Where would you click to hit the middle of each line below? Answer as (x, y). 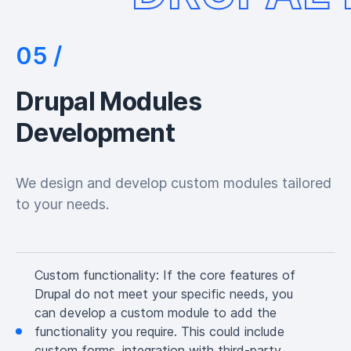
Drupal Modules (109, 102)
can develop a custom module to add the (156, 313)
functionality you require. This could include (159, 332)
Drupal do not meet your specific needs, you (164, 294)
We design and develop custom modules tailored (174, 183)
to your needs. (62, 204)
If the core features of (229, 275)
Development (95, 133)
